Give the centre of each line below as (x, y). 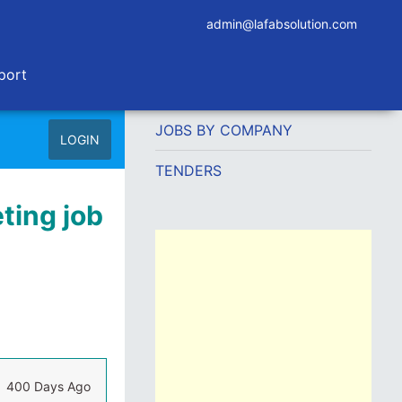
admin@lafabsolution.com (282, 24)
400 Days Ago (48, 386)
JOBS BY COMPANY (223, 130)
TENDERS (188, 170)
